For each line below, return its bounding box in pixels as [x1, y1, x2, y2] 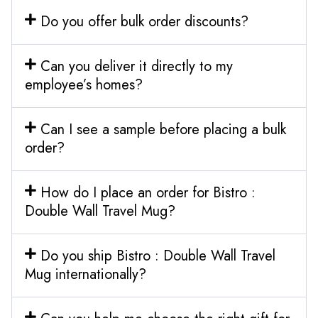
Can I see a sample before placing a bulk [40, 119, 286, 140]
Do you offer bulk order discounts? [40, 11, 248, 32]
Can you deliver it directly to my [40, 55, 233, 77]
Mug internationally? [25, 263, 146, 285]
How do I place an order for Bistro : [40, 182, 256, 203]
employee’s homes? [25, 74, 143, 95]
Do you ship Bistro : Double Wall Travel [40, 245, 275, 266]
